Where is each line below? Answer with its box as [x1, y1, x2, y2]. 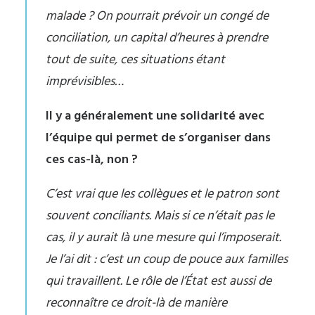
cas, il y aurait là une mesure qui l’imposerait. [46, 228, 281, 248]
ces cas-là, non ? [46, 150, 138, 170]
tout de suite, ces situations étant [46, 50, 225, 70]
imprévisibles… [46, 72, 124, 92]
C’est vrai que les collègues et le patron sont [46, 184, 279, 205]
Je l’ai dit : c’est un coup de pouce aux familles [46, 250, 288, 270]
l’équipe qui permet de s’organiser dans [46, 128, 271, 148]
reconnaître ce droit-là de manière [46, 293, 227, 314]
